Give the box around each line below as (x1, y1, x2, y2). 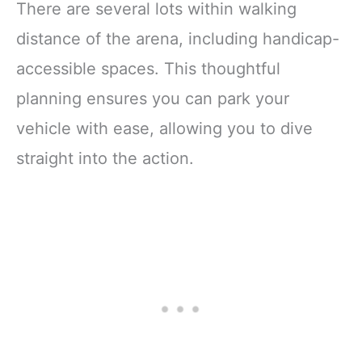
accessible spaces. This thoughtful (16, 58, 280, 78)
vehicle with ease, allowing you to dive (16, 118, 313, 138)
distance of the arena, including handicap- (16, 28, 339, 48)
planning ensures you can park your (16, 88, 289, 108)
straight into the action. (16, 148, 194, 168)
